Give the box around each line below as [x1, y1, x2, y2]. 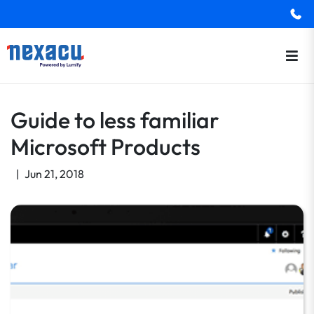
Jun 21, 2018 [25, 167, 84, 181]
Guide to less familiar [11, 106, 219, 134]
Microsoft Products [11, 132, 200, 161]
